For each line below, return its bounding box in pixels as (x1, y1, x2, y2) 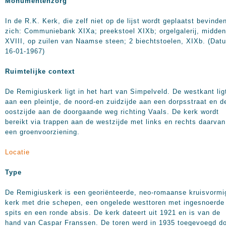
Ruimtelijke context (5, 68, 75, 75)
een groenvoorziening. (5, 128, 80, 136)
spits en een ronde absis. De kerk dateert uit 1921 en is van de (5, 209, 220, 216)
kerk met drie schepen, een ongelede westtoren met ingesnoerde (5, 199, 224, 206)
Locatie (5, 148, 30, 156)
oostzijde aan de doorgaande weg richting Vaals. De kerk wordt (5, 108, 219, 116)
